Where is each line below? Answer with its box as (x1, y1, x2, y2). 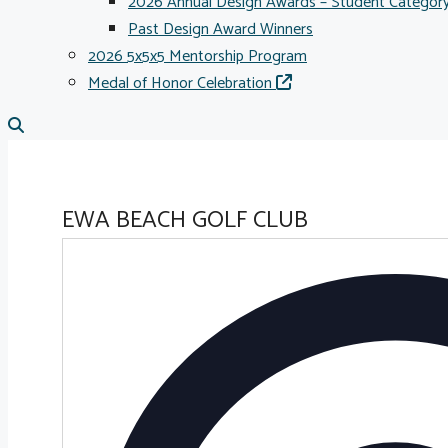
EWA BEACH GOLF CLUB (61, 201, 308, 240)
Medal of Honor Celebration (88, 70, 276, 97)
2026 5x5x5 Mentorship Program (88, 43, 307, 70)
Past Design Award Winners (128, 16, 313, 43)
